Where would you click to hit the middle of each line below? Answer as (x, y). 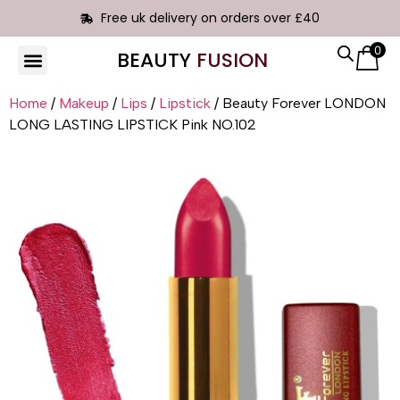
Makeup (84, 103)
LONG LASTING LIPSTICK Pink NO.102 (133, 125)
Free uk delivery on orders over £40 (210, 18)
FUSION (232, 60)
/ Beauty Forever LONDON (298, 103)
